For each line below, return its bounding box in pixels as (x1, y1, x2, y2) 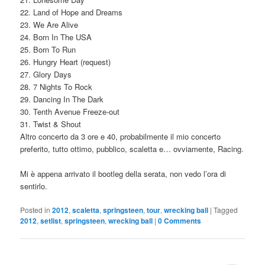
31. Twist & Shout (20, 118, 82, 130)
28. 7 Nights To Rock (20, 81, 93, 93)
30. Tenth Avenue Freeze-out (20, 106, 120, 118)
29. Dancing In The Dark (20, 93, 104, 105)
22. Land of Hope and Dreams (20, 7, 123, 18)
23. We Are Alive (20, 19, 79, 31)
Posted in (20, 205, 51, 215)
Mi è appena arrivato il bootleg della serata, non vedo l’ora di (20, 168, 227, 180)
